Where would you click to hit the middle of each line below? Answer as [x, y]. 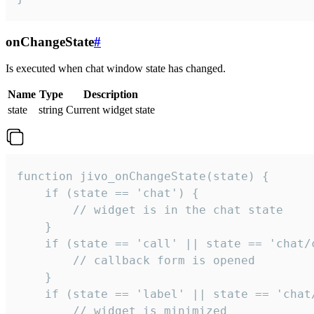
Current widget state [110, 110]
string [51, 110]
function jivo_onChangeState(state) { [143, 177]
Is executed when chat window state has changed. [116, 69]
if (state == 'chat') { [108, 193]
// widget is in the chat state [150, 210]
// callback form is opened [136, 261]
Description [110, 95]
